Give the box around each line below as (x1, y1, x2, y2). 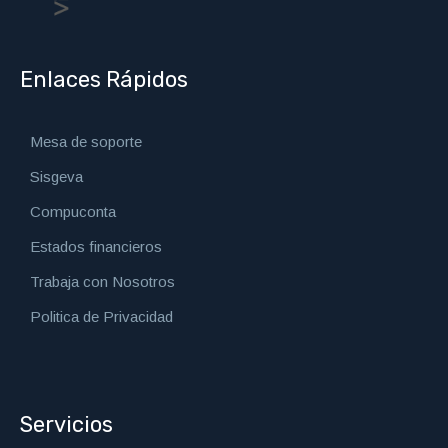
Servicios (20, 411, 114, 439)
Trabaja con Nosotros (30, 273, 176, 291)
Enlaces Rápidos (20, 66, 189, 94)
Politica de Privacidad (30, 308, 174, 326)
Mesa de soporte (30, 133, 143, 151)
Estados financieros (30, 238, 163, 256)
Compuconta (30, 203, 117, 221)
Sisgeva (30, 168, 84, 186)
